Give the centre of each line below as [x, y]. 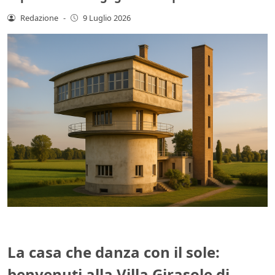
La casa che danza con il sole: [114, 252]
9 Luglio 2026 [107, 17]
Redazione [39, 17]
